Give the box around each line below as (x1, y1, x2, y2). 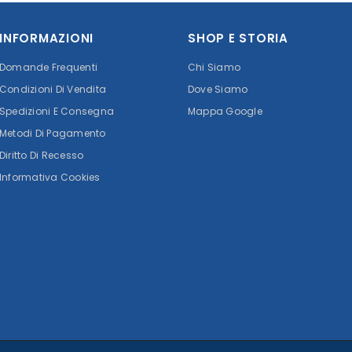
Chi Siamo (188, 60, 241, 75)
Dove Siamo (188, 82, 248, 97)
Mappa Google (188, 104, 262, 119)
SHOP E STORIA (188, 30, 288, 47)
